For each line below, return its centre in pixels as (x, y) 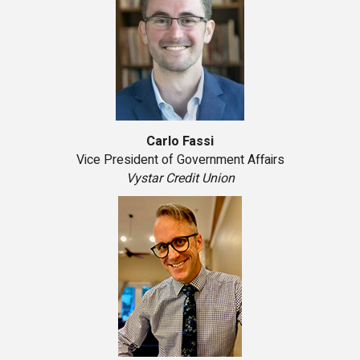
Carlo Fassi (180, 142)
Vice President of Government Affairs (180, 160)
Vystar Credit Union (180, 179)
